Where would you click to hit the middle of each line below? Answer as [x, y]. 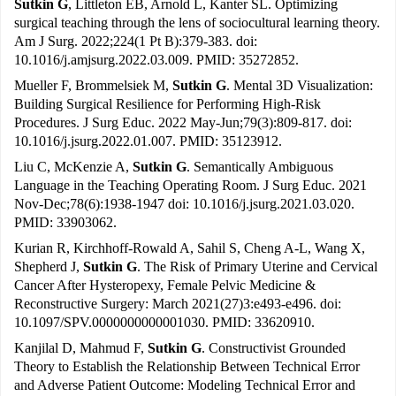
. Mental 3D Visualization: [300, 86]
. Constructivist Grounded [274, 348]
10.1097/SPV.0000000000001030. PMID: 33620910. [164, 323]
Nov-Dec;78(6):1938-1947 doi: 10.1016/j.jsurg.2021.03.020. [184, 204]
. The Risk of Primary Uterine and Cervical [257, 267]
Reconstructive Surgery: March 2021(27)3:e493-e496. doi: [178, 304]
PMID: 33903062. [65, 223]
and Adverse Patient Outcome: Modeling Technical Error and [185, 385]
